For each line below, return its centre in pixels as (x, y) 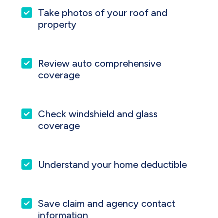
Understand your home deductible (113, 164)
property (57, 24)
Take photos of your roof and (103, 12)
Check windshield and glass (98, 114)
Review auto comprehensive (100, 63)
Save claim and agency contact (107, 203)
